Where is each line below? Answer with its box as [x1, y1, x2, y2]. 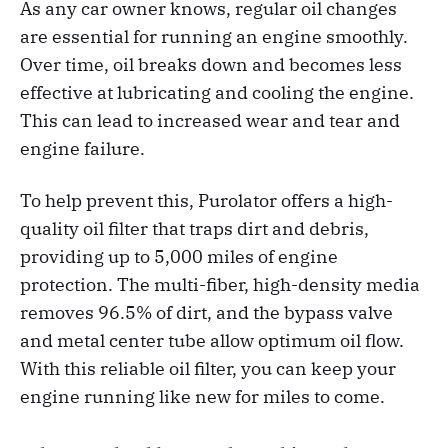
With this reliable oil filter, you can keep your [20, 356, 396, 380]
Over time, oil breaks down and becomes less [20, 52, 402, 76]
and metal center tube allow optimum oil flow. [20, 328, 404, 352]
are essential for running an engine [20, 24, 322, 48]
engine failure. [20, 136, 145, 160]
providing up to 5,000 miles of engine [20, 244, 338, 268]
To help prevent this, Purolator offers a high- [20, 188, 393, 212]
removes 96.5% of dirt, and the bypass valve [20, 300, 393, 324]
